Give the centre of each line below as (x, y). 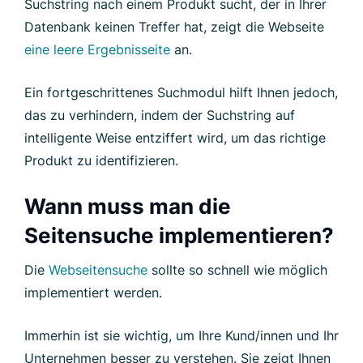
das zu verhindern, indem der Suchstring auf (160, 115)
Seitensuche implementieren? (179, 235)
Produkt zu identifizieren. (101, 160)
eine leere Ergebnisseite (97, 49)
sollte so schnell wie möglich (237, 269)
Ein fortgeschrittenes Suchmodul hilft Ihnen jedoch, (181, 92)
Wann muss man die (128, 206)
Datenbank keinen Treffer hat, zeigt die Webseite (174, 26)
